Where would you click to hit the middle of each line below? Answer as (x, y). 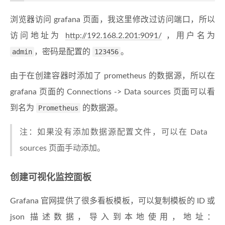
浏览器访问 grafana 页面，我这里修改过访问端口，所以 (113, 20)
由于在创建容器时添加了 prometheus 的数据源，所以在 (113, 76)
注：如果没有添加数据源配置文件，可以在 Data (114, 132)
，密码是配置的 (63, 52)
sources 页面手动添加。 (62, 148)
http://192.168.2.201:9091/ (114, 36)
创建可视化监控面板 (51, 178)
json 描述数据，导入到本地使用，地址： (113, 217)
